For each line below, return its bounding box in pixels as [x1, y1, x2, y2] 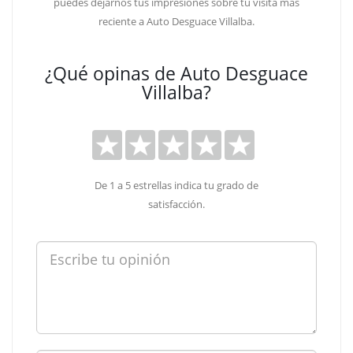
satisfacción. [148, 197, 205, 211]
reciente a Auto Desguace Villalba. [98, 14, 255, 28]
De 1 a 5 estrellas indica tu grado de [95, 178, 258, 192]
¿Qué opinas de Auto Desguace [45, 61, 308, 86]
